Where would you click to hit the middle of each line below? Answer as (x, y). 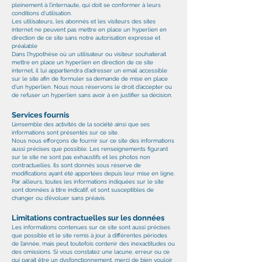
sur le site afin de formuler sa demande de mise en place (90, 79)
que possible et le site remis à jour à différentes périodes (89, 235)
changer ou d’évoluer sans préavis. (59, 198)
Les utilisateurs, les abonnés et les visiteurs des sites (84, 21)
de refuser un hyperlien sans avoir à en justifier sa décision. (92, 95)
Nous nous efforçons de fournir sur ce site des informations (93, 141)
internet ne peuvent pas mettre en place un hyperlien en (89, 30)
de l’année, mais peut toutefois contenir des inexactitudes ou (93, 244)
